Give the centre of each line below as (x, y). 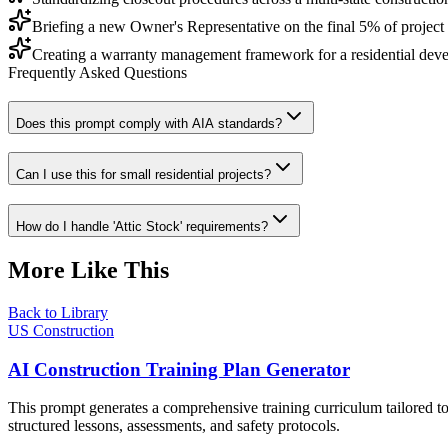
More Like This (88, 269)
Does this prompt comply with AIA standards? (149, 123)
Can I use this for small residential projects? (143, 175)
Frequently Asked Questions (97, 72)
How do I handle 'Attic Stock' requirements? (142, 227)
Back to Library (58, 312)
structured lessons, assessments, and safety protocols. (174, 426)
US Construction (61, 330)
